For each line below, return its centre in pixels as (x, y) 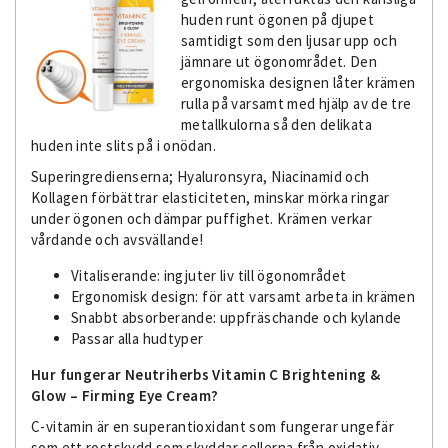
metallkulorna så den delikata (276, 124)
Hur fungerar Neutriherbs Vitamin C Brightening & (205, 374)
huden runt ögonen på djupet (278, 19)
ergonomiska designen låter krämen (298, 82)
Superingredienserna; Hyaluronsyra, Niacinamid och (200, 176)
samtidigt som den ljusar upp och (289, 40)
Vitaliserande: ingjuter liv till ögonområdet (209, 275)
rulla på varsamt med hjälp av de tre (296, 103)
